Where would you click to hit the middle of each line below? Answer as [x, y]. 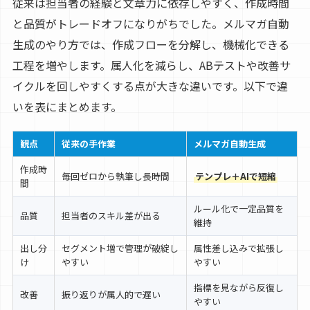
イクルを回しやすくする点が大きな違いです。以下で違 [150, 85]
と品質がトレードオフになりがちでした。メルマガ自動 [151, 23]
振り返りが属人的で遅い [111, 294]
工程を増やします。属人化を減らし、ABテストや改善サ [151, 65]
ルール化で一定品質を [238, 208]
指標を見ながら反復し [238, 287]
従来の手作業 [88, 143]
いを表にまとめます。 [67, 106]
